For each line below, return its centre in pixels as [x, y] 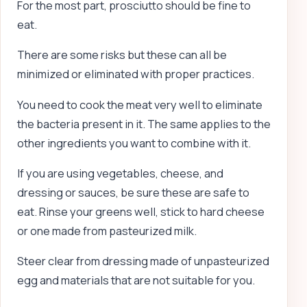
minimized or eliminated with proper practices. [136, 74]
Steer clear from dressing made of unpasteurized [143, 261]
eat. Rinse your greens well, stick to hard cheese [141, 212]
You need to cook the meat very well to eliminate [140, 105]
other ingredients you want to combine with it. [134, 143]
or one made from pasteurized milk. [107, 231]
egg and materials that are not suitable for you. [136, 281]
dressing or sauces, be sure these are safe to [133, 193]
